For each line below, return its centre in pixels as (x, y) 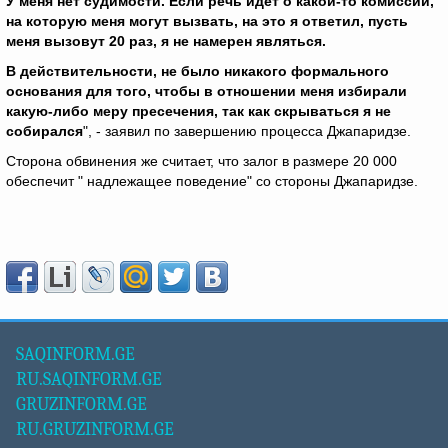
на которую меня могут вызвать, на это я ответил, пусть (207, 21)
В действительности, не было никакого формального (197, 71)
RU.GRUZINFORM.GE (95, 429)
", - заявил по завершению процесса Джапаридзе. (247, 131)
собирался (44, 131)
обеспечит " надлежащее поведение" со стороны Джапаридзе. (212, 181)
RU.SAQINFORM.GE (89, 379)
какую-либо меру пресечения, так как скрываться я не (198, 111)
